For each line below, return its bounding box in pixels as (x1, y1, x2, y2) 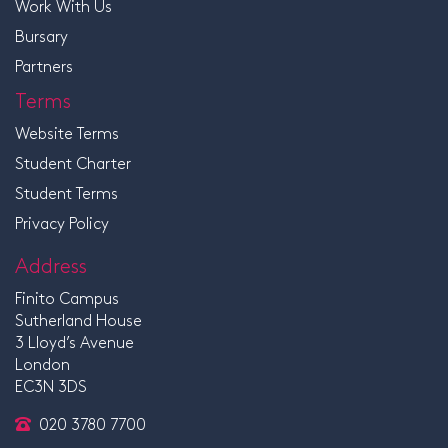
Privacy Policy (15, 211, 109, 233)
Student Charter (15, 151, 131, 173)
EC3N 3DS (15, 374, 87, 396)
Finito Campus (15, 286, 119, 308)
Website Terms (15, 121, 119, 143)
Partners (15, 54, 73, 76)
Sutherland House (15, 308, 142, 330)
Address (15, 249, 87, 278)
